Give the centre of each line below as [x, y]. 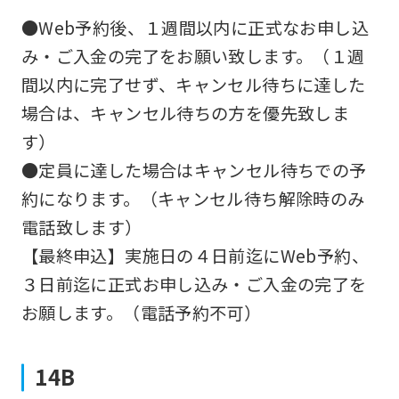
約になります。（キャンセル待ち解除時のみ [193, 198]
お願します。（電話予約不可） [141, 312]
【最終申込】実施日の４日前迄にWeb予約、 [195, 255]
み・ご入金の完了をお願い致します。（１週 [193, 56]
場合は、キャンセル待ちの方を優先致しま [185, 113]
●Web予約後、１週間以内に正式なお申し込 [195, 27]
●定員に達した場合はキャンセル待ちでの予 [194, 170]
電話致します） [81, 227]
